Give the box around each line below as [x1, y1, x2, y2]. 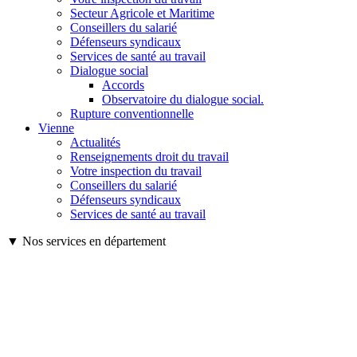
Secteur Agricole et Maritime [70, 6, 214, 21]
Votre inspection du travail [70, 164, 202, 178]
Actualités [70, 135, 120, 150]
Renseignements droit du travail [70, 150, 229, 164]
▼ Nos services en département [6, 234, 166, 249]
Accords [102, 78, 144, 92]
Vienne [38, 121, 74, 135]
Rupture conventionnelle [70, 107, 194, 121]
